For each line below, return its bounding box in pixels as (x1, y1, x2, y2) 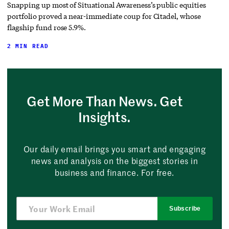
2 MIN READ (7, 42, 49, 50)
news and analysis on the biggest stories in (31, 155, 198, 167)
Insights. (78, 108, 131, 126)
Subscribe (169, 205, 201, 213)
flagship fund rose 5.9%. (7, 22, 86, 33)
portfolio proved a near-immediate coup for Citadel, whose (7, 11, 201, 21)
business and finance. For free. (55, 167, 174, 178)
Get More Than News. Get (27, 92, 183, 110)
